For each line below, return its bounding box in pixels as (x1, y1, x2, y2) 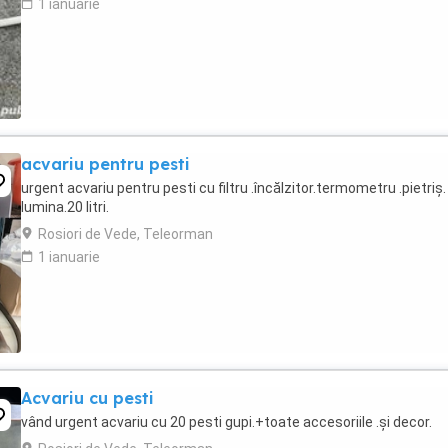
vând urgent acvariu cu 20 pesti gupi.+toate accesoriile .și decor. (21, 414, 432, 430)
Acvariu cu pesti (21, 388, 154, 408)
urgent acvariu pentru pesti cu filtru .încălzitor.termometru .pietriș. (21, 180, 446, 196)
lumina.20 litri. (21, 199, 109, 215)
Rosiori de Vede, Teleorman (38, 226, 213, 242)
